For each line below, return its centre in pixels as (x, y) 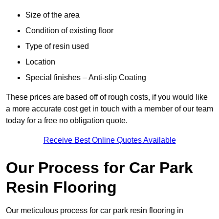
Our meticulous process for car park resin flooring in (95, 211)
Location (40, 62)
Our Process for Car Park (99, 168)
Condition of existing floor (69, 31)
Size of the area (53, 15)
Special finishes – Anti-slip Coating (86, 78)
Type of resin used (57, 46)
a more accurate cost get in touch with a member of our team (109, 109)
